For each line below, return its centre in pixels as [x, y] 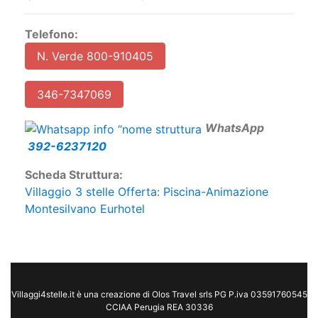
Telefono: [51, 34]
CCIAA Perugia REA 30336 [159, 307]
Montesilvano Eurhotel [85, 209]
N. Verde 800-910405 [95, 56]
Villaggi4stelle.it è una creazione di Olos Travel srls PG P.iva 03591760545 [159, 295]
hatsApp [241, 128]
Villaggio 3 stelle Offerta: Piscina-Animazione [147, 192]
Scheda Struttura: [74, 175]
